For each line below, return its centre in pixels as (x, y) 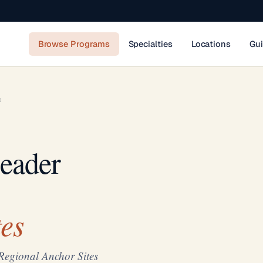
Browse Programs (74, 44)
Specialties (150, 44)
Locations (211, 44)
